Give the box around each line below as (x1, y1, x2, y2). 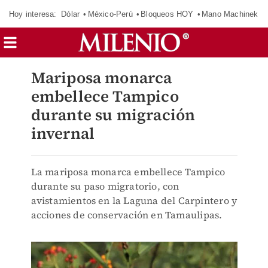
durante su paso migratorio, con (31, 179, 179, 193)
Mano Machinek (201, 9, 258, 19)
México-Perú (87, 9, 133, 19)
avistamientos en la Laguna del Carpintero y (31, 194, 237, 207)
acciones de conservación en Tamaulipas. (31, 208, 223, 221)
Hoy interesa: (9, 9, 57, 19)
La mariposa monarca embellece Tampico (31, 165, 225, 178)
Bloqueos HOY (141, 9, 194, 19)
